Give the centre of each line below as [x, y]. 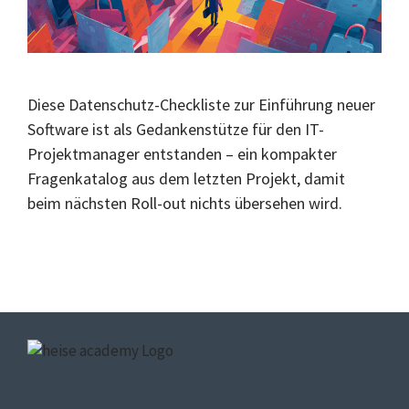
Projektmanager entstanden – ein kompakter [182, 154]
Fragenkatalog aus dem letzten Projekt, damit [186, 179]
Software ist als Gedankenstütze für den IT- [176, 130]
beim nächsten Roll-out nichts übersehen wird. [185, 204]
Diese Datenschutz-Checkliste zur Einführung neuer [201, 105]
